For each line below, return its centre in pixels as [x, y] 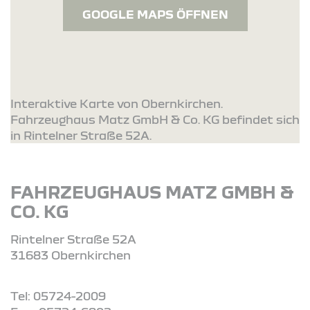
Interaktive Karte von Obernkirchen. [117, 103]
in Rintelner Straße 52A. [81, 135]
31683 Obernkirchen [71, 255]
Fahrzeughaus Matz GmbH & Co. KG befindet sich [155, 119]
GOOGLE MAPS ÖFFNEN [155, 14]
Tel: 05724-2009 [58, 295]
